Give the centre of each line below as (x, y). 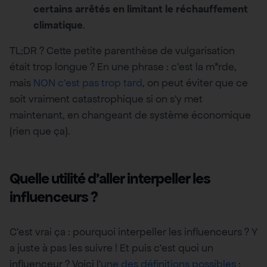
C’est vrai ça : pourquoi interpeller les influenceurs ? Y (133, 232)
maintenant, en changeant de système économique (130, 115)
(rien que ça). (40, 131)
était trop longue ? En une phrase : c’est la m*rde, (123, 67)
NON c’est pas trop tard (88, 83)
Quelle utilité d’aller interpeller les (110, 179)
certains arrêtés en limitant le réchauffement (141, 9)
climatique (58, 25)
